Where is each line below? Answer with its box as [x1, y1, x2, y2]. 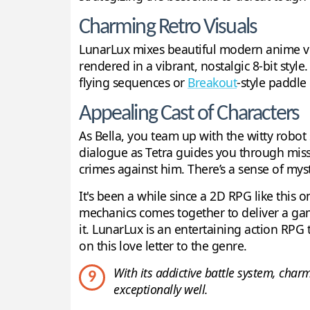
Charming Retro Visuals [79, 17, 257, 39]
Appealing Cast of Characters [79, 103, 300, 126]
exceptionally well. [113, 281, 208, 298]
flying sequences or [79, 74, 188, 91]
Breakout [188, 74, 237, 91]
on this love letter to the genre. [79, 237, 247, 255]
